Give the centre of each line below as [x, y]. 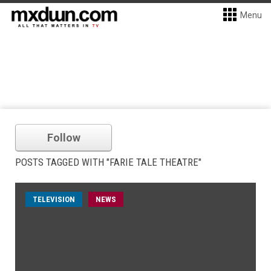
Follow [64, 138]
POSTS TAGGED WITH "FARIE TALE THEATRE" [108, 162]
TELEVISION [54, 199]
